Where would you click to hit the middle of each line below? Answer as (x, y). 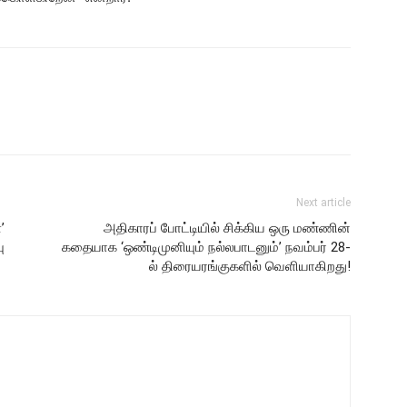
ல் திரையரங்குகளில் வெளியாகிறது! (250, 266)
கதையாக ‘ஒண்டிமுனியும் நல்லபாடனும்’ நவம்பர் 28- (206, 247)
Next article (323, 203)
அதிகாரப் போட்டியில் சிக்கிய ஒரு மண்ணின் (227, 228)
